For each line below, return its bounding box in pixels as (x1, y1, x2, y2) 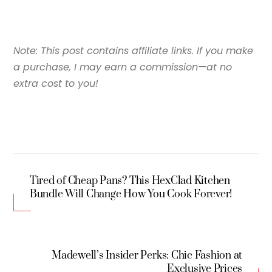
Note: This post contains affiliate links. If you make (13, 44, 254, 58)
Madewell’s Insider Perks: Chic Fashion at (52, 249, 243, 263)
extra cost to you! (13, 76, 99, 91)
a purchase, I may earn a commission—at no (13, 60, 233, 75)
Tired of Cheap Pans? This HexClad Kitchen (29, 174, 230, 188)
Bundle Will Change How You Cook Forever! (29, 188, 233, 202)
